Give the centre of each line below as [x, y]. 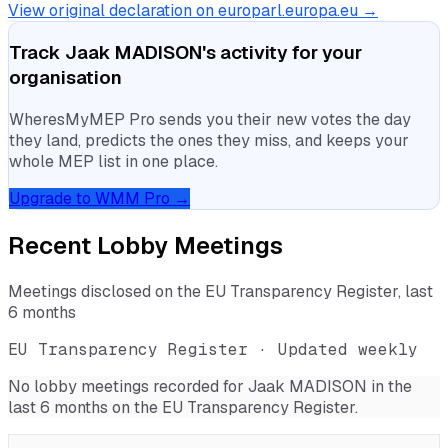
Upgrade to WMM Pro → [99, 199]
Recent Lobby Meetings [145, 246]
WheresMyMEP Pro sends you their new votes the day [210, 120]
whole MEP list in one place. [113, 162]
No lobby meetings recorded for [128, 386]
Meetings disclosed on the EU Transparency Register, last [220, 291]
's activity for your [282, 53]
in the [389, 386]
